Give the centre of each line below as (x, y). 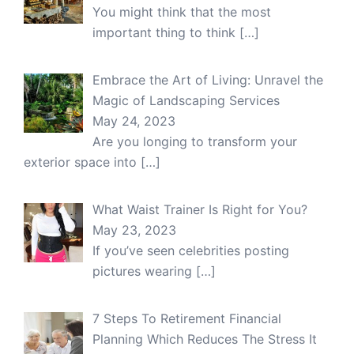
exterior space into (82, 162)
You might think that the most (182, 11)
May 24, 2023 (134, 121)
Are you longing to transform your (195, 141)
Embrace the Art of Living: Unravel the (208, 79)
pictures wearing (144, 271)
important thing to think (166, 32)
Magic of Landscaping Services (186, 100)
